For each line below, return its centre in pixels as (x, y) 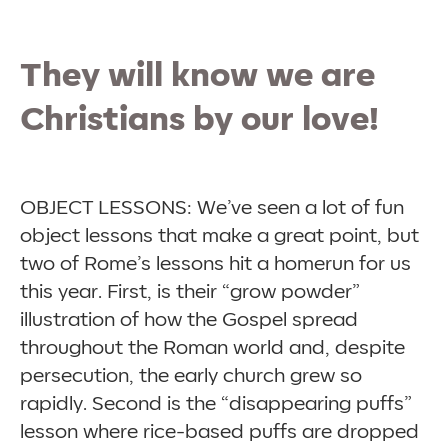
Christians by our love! (199, 120)
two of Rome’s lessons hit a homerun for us (215, 264)
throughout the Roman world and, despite (212, 348)
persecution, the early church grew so (191, 376)
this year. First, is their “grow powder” (190, 292)
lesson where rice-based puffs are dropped (219, 432)
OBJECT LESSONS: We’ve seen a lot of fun (212, 208)
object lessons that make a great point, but (219, 236)
